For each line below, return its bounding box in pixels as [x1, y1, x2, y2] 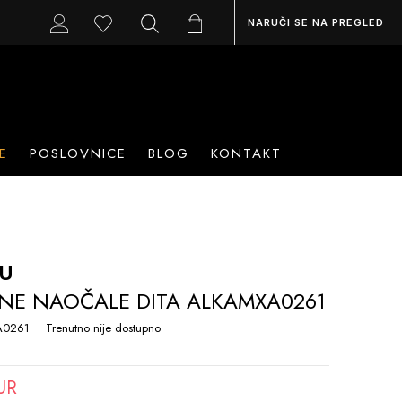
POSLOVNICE [29, 143, 127, 163]
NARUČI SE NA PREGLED [248, 16, 384, 29]
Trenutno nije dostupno [45, 319, 161, 336]
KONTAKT [210, 143, 282, 163]
